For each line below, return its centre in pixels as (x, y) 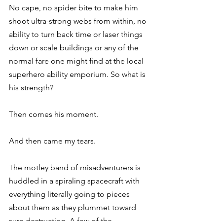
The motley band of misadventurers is (76, 167)
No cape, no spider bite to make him (74, 8)
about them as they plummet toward (74, 207)
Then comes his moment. (54, 114)
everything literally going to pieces (70, 194)
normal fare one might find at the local (77, 61)
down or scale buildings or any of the (75, 48)
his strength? (31, 88)
